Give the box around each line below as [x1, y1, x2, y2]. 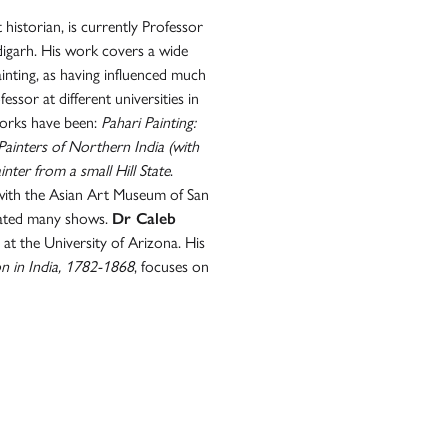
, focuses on [134, 257, 209, 276]
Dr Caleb [112, 209, 176, 228]
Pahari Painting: [101, 113, 196, 132]
